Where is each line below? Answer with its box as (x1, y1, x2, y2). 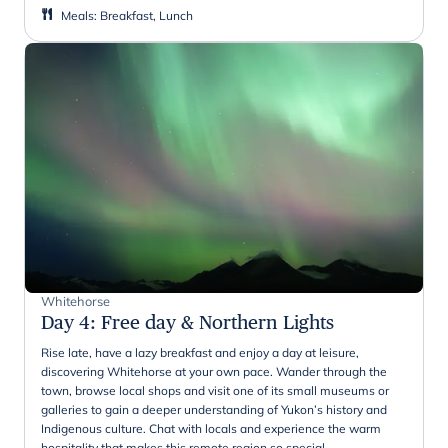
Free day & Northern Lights (101, 310, 334, 333)
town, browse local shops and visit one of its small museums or (41, 382, 389, 398)
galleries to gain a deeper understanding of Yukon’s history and (41, 401, 387, 417)
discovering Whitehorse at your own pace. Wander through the (41, 363, 387, 379)
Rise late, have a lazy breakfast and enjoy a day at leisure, (41, 344, 359, 360)
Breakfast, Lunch (100, 7, 193, 23)
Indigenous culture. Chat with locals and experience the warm (41, 420, 381, 436)
